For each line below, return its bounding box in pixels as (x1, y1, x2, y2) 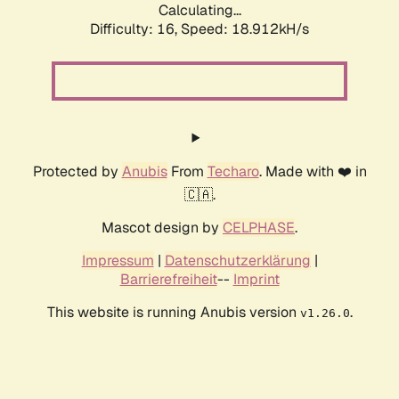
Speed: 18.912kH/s (181, 20, 309, 39)
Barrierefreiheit (119, 270, 217, 289)
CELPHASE (223, 218, 295, 238)
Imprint (232, 270, 280, 289)
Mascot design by (102, 218, 223, 238)
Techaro (207, 162, 259, 182)
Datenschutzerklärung (164, 251, 311, 271)
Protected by (32, 162, 122, 182)
